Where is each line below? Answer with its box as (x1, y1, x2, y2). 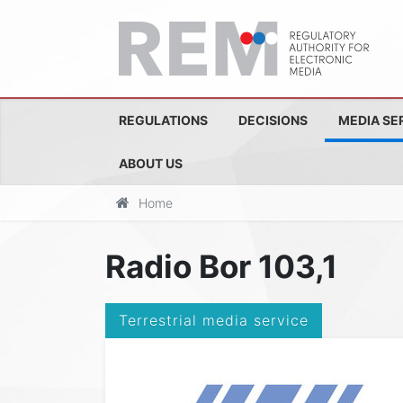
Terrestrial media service (119, 311, 309, 329)
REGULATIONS (119, 112, 208, 128)
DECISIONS (238, 112, 308, 128)
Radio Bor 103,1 (105, 247, 337, 285)
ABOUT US (119, 156, 183, 171)
